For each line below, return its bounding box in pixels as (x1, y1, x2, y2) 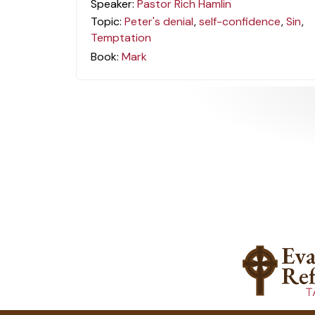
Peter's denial (124, 14, 194, 30)
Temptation (91, 30, 152, 46)
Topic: (91, 14, 125, 30)
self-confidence (199, 14, 281, 30)
